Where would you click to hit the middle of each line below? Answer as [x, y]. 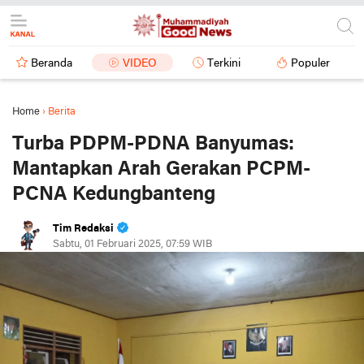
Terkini [224, 64]
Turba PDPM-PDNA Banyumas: [153, 144]
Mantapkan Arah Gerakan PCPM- [161, 169]
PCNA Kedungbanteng [114, 195]
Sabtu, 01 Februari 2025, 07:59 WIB [132, 244]
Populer [310, 64]
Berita [62, 112]
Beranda [52, 64]
